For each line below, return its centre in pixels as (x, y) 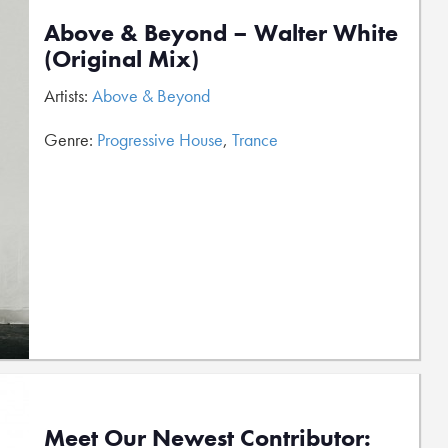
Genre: (70, 139)
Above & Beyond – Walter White (221, 32)
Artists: (68, 95)
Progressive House (160, 139)
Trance (255, 139)
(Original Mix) (121, 58)
